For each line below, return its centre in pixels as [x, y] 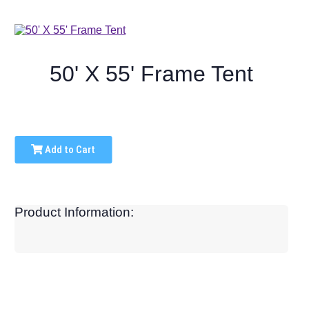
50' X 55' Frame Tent [152, 74]
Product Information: [74, 212]
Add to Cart [69, 150]
